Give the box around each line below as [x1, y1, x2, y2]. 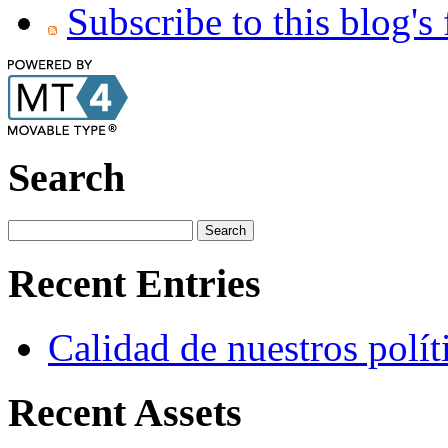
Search [8, 155, 125, 201]
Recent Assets [8, 389, 242, 435]
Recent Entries [8, 260, 261, 306]
